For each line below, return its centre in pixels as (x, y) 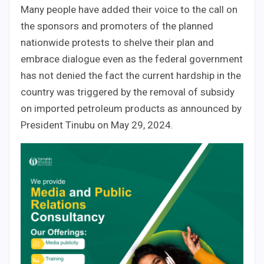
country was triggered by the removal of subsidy (128, 92)
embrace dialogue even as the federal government (132, 59)
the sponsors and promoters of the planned (117, 26)
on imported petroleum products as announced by (131, 108)
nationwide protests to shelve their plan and (117, 42)
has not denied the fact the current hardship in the (131, 75)
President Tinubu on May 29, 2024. (97, 125)
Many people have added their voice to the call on (129, 9)
